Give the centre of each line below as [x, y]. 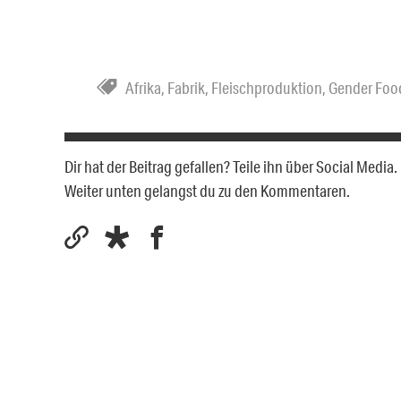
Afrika [143, 87]
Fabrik [186, 87]
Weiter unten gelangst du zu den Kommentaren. [207, 190]
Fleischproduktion [267, 87]
